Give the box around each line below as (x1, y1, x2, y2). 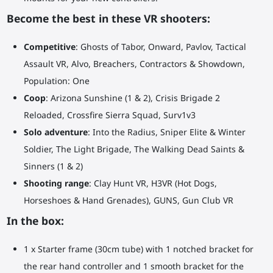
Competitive (23, 41, 76, 53)
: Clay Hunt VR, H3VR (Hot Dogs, (88, 177, 217, 190)
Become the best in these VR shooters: (6, 10, 210, 26)
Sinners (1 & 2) (23, 160, 83, 172)
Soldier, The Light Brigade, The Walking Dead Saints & (23, 143, 244, 155)
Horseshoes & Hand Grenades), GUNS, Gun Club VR (23, 194, 233, 207)
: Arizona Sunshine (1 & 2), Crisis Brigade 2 (45, 92, 220, 104)
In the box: (6, 213, 64, 228)
